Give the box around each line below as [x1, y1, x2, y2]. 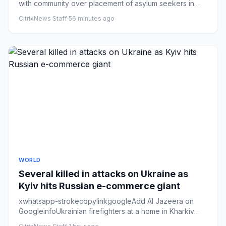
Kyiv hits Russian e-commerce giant [19, 180, 180, 191]
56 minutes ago [69, 14, 115, 22]
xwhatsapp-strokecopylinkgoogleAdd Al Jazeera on [19, 196, 194, 205]
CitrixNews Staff [19, 14, 67, 22]
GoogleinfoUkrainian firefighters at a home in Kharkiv [19, 206, 194, 215]
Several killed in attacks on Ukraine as [19, 168, 188, 179]
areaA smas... [19, 9, 62, 18]
